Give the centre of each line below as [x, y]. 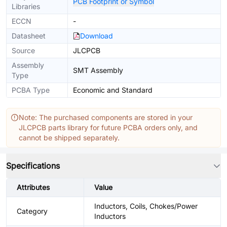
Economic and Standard [113, 90]
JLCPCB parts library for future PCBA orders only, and [108, 127]
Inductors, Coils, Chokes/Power [146, 206]
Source [23, 50]
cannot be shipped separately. [69, 138]
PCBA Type [31, 90]
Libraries [26, 6]
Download [97, 36]
